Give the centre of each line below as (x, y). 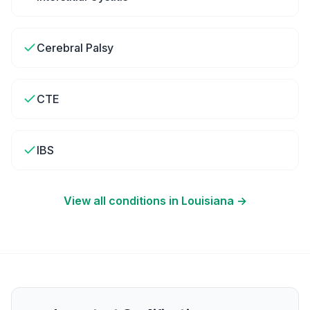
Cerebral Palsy (75, 48)
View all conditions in (122, 201)
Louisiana (207, 201)
